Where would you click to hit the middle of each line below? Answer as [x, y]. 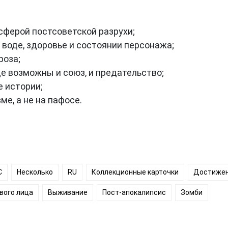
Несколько [35, 172]
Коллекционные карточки [135, 172]
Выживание [68, 192]
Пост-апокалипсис [134, 192]
